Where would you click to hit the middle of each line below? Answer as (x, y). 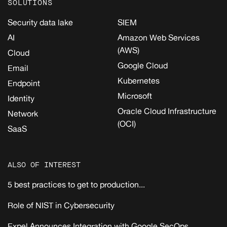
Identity (21, 99)
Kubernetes (139, 81)
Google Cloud (143, 66)
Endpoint (24, 83)
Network (23, 114)
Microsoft (135, 96)
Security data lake (40, 23)
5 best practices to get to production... (76, 185)
